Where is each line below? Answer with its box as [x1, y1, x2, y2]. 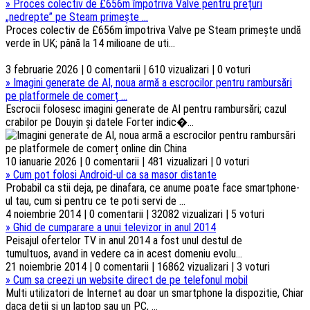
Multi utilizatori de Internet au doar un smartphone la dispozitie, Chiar [6, 286, 304, 300]
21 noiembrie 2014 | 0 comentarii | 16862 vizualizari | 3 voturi [6, 260, 270, 274]
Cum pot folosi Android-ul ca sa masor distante [13, 168, 217, 182]
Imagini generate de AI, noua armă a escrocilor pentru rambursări [13, 76, 292, 90]
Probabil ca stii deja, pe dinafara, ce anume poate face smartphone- [6, 181, 300, 195]
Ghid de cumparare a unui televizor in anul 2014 [13, 221, 216, 235]
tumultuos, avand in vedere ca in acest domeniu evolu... [6, 247, 242, 261]
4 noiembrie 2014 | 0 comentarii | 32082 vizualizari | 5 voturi [6, 208, 264, 221]
